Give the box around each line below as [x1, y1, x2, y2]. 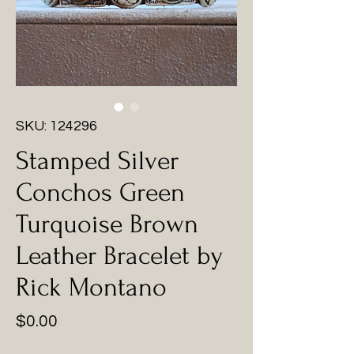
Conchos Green [16, 178, 185, 207]
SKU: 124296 [16, 119, 97, 134]
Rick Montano [16, 273, 167, 302]
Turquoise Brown [16, 209, 198, 239]
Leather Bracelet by [16, 241, 223, 270]
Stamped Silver [16, 146, 179, 175]
